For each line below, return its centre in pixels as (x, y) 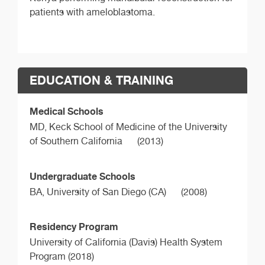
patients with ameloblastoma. (92, 12)
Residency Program (74, 227)
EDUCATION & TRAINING (101, 80)
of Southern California (76, 141)
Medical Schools (67, 111)
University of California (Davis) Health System (126, 243)
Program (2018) (62, 257)
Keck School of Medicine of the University (138, 127)
